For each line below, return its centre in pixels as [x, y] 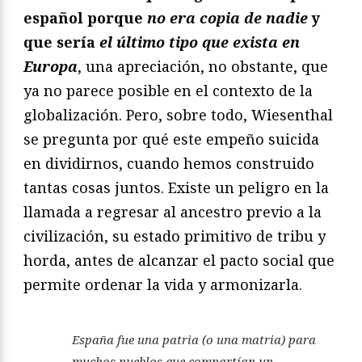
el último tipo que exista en [198, 42]
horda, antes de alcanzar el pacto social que [179, 260]
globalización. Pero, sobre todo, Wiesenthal [178, 114]
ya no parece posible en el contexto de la [168, 90]
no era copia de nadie [229, 17]
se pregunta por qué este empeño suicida [171, 139]
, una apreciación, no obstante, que [203, 66]
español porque [85, 17]
